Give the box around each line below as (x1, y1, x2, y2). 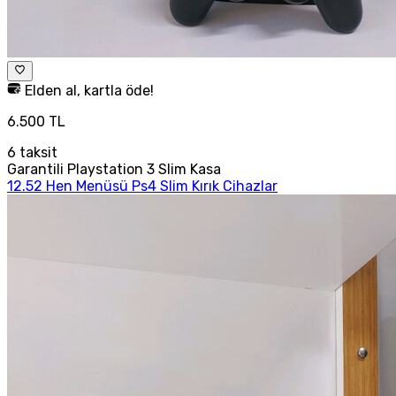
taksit (16, 143, 57, 161)
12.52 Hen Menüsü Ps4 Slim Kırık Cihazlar (7, 177, 278, 194)
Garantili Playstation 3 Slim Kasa (7, 160, 221, 178)
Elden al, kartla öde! (21, 81, 154, 99)
